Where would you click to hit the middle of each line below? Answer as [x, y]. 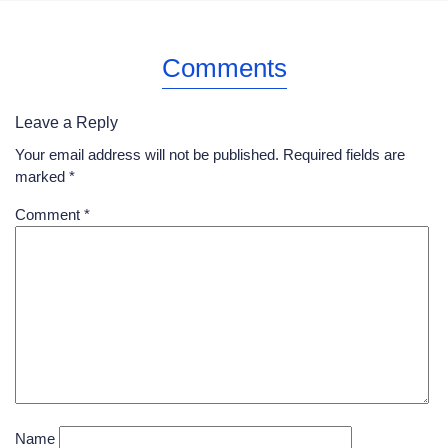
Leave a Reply [66, 122]
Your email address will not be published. [147, 154]
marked [42, 176]
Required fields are [344, 154]
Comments [224, 67]
